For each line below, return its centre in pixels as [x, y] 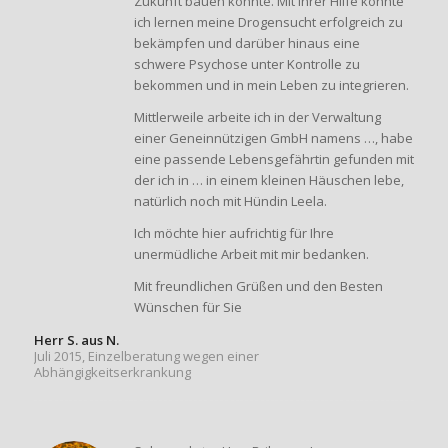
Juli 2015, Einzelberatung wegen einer [146, 355]
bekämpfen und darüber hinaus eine [246, 42]
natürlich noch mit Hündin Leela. [230, 200]
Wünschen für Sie [187, 306]
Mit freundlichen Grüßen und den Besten [258, 285]
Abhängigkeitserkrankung [112, 371]
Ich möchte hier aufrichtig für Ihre [233, 232]
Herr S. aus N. [76, 339]
